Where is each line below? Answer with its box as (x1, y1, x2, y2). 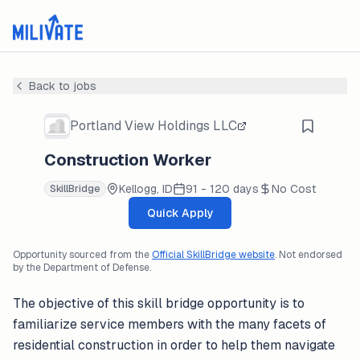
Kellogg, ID (119, 182, 173, 196)
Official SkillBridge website (152, 248, 275, 261)
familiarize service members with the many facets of (13, 316, 326, 333)
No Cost (272, 182, 316, 196)
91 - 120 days (186, 182, 259, 196)
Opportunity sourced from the (13, 248, 149, 261)
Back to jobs (29, 79, 96, 93)
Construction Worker (44, 149, 211, 170)
